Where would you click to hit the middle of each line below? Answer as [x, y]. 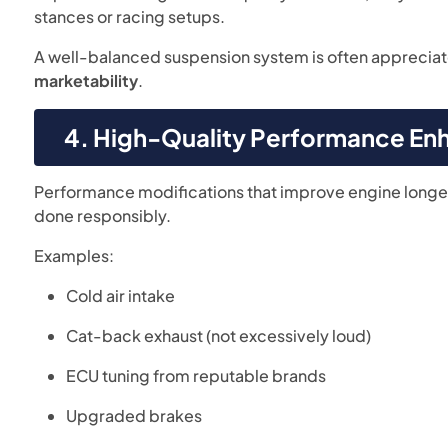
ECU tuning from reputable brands [196, 375]
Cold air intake [121, 295]
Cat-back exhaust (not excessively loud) [219, 335]
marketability [86, 80]
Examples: [74, 255]
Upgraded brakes [134, 415]
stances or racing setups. [130, 16]
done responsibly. [103, 215]
